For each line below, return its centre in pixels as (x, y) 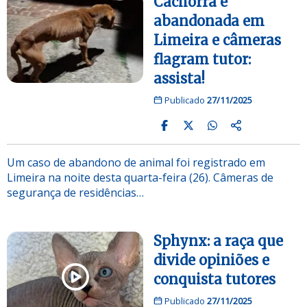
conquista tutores (214, 279)
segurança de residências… (75, 192)
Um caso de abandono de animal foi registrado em (136, 162)
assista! (179, 78)
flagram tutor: (202, 59)
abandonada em (209, 21)
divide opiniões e (211, 260)
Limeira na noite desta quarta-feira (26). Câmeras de (140, 177)
